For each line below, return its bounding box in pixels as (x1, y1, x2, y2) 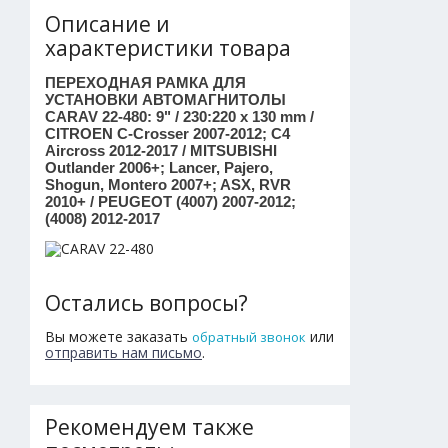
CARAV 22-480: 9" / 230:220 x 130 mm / (45, 107, 314, 125)
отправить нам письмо (45, 342, 202, 362)
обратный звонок (192, 327, 306, 346)
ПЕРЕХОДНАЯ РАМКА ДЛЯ (45, 73, 246, 91)
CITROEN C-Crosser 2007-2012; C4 (45, 124, 290, 142)
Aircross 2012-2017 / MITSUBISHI (45, 141, 277, 159)
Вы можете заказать (45, 326, 192, 346)
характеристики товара (45, 33, 291, 62)
